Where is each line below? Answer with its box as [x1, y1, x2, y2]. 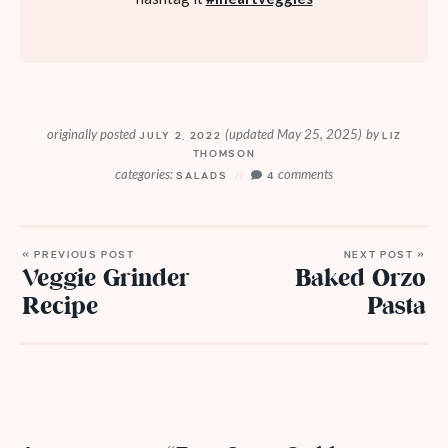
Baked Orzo [295, 262, 426, 298]
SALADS [176, 170, 228, 182]
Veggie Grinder [22, 262, 190, 298]
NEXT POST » [343, 249, 426, 261]
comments [278, 166, 334, 183]
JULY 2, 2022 [135, 130, 225, 142]
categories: [114, 166, 173, 183]
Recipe [22, 290, 98, 326]
